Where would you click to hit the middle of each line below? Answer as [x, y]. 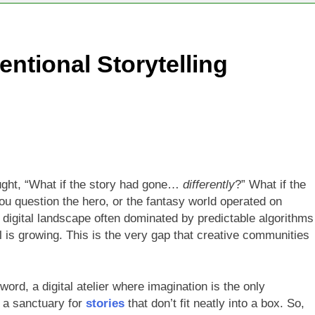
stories [105, 303]
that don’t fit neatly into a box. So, [214, 303]
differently [209, 184]
